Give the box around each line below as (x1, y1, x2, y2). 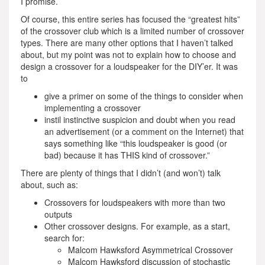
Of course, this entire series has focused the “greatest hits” (21, 13, 240, 25)
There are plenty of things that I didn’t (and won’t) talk (21, 167, 221, 179)
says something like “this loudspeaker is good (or (44, 137, 227, 149)
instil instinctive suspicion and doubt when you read (44, 114, 235, 125)
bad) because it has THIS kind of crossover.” (44, 149, 210, 161)
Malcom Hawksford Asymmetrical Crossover (68, 244, 233, 256)
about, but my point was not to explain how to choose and (21, 49, 236, 60)
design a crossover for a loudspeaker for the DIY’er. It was (21, 60, 238, 72)
